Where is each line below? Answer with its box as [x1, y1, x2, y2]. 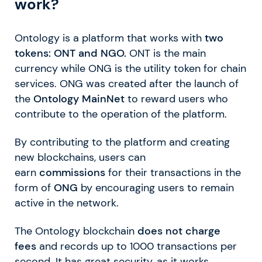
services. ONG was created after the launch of [15, 77, 239, 90]
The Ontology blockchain [15, 224, 137, 237]
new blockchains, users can [15, 150, 146, 164]
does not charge [137, 224, 220, 237]
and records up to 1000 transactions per [36, 239, 237, 253]
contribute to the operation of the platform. [15, 107, 227, 120]
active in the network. [15, 196, 119, 209]
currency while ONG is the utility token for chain [15, 61, 246, 75]
